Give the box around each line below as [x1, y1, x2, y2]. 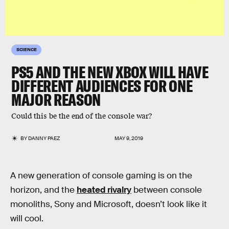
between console [131, 185, 202, 195]
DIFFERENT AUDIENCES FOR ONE [11, 76, 193, 96]
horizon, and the [10, 185, 77, 195]
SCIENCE [16, 46, 37, 52]
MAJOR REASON [11, 89, 101, 110]
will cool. [10, 213, 43, 224]
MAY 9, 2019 [114, 135, 143, 142]
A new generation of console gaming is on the [10, 170, 192, 181]
